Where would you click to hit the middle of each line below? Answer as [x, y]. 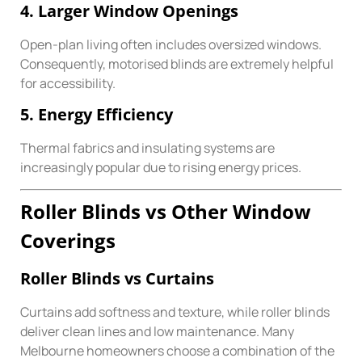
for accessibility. [68, 83]
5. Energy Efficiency [97, 115]
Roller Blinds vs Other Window [166, 211]
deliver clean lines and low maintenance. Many [157, 331]
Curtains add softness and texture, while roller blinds [175, 311]
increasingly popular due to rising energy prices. [161, 168]
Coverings [68, 240]
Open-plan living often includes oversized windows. [171, 44]
